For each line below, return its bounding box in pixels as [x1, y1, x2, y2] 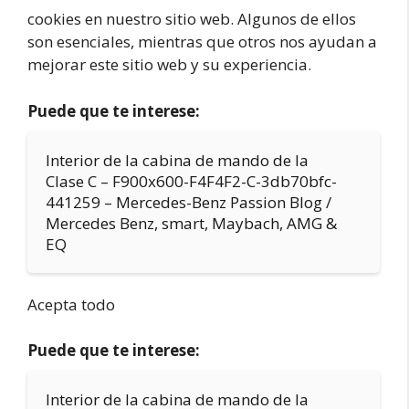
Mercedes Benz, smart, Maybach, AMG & [46, 212, 337, 234]
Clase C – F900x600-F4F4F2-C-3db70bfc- [46, 170, 337, 192]
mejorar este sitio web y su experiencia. [27, 54, 311, 75]
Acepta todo [27, 293, 115, 315]
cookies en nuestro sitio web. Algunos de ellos [27, 8, 356, 29]
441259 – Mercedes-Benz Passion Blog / [46, 191, 331, 213]
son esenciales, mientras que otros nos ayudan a [27, 31, 377, 52]
